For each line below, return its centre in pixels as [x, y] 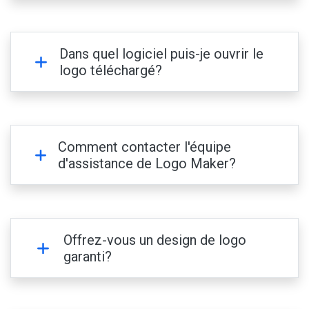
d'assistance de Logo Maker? [147, 163]
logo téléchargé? [111, 70]
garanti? [88, 256]
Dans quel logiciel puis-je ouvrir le [162, 53]
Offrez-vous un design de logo [155, 240]
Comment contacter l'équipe [144, 147]
